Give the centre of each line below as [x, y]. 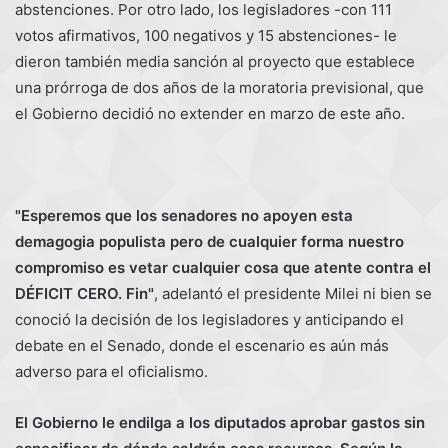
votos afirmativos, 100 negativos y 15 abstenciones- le [206, 35]
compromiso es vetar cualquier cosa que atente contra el [223, 267]
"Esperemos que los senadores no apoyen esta [184, 215]
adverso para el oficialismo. [111, 371]
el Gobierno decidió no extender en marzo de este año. [210, 113]
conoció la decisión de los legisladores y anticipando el [209, 319]
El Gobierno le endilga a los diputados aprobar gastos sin [220, 422]
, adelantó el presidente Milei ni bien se [293, 293]
